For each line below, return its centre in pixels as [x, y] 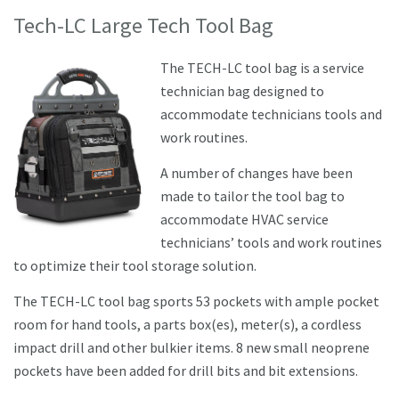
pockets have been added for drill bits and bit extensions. [186, 370]
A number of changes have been [256, 172]
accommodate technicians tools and [271, 114]
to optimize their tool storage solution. [135, 265]
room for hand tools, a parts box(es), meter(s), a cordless [187, 324]
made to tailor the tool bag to [252, 195]
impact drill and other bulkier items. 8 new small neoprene [191, 347]
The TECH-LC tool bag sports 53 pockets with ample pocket [196, 301]
